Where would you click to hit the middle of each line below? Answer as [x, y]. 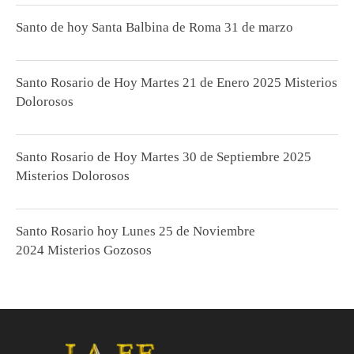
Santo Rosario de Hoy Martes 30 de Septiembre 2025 [164, 157]
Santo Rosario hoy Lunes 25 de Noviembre [136, 231]
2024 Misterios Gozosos [84, 250]
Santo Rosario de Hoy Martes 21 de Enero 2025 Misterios [177, 83]
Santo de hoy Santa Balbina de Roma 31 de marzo [154, 27]
